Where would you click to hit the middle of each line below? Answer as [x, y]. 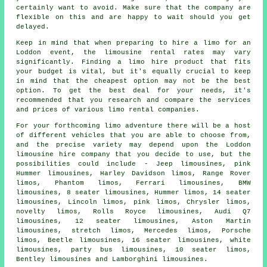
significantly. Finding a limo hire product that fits [133, 62]
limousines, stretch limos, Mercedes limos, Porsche [133, 231]
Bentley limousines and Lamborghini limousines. [112, 260]
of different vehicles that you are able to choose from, [133, 136]
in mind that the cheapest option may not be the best [133, 81]
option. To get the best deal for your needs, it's [133, 91]
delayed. [33, 27]
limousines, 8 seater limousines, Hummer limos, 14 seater [133, 193]
